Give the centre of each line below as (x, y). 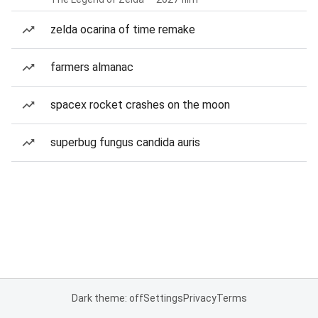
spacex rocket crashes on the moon (140, 105)
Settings (163, 298)
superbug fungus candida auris (125, 142)
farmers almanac (92, 67)
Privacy (199, 298)
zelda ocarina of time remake (123, 29)
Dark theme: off (107, 298)
